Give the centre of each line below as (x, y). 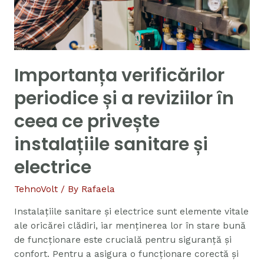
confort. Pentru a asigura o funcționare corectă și (126, 254)
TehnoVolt (36, 189)
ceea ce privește (87, 121)
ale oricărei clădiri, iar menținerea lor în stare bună (130, 226)
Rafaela (98, 189)
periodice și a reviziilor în (124, 98)
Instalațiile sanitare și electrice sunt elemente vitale (131, 212)
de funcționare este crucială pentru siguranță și (123, 240)
